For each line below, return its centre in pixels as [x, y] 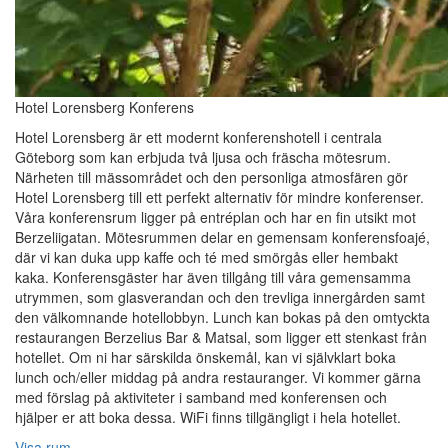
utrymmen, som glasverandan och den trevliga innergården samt [220, 297]
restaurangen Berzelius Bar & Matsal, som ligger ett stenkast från [221, 337]
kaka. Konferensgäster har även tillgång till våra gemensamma [213, 277]
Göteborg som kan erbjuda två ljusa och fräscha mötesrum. [203, 157]
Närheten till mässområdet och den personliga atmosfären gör [211, 177]
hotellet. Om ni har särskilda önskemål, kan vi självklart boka [205, 357]
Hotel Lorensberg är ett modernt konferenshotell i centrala [198, 137]
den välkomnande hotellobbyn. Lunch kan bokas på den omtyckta [222, 317]
